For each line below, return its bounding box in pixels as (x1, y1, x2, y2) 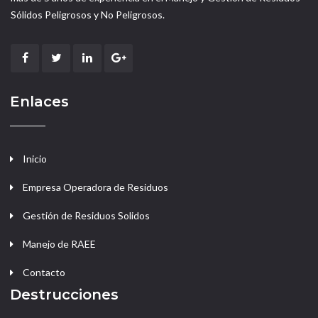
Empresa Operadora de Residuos (23, 181, 168, 194)
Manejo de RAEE (23, 238, 96, 251)
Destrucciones (10, 286, 119, 304)
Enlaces (10, 93, 69, 111)
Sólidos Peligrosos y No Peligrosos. (11, 9, 165, 21)
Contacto (23, 266, 65, 279)
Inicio (23, 153, 47, 165)
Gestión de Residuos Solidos (23, 209, 150, 222)
